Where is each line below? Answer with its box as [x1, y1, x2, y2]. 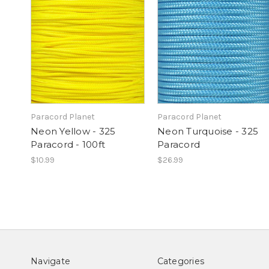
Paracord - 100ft [31, 139, 105, 151]
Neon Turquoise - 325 [157, 125, 258, 138]
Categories [157, 256, 204, 267]
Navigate [31, 256, 70, 267]
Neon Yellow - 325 [31, 125, 116, 138]
